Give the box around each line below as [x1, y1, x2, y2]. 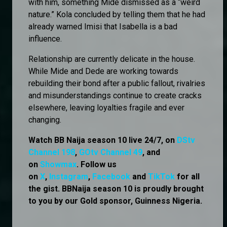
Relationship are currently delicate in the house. [28, 54, 195, 64]
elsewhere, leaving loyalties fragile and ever [28, 102, 184, 112]
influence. [28, 33, 62, 44]
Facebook [92, 171, 130, 181]
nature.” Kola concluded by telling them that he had [28, 9, 205, 19]
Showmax [40, 159, 77, 169]
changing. [28, 115, 63, 125]
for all [175, 171, 200, 181]
